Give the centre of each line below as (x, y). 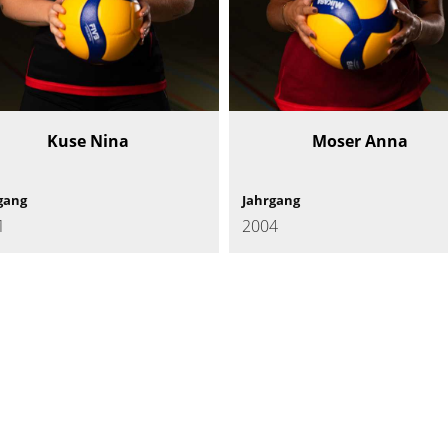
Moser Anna (360, 141)
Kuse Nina (87, 141)
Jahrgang (270, 200)
